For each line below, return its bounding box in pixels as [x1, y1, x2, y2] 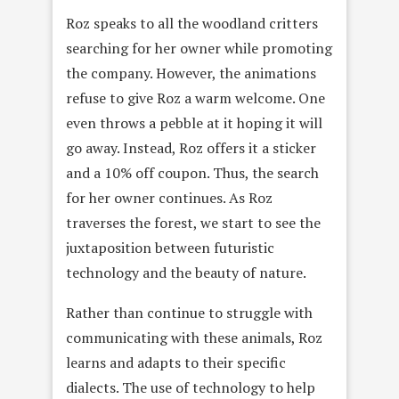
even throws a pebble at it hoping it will [66, 113, 322, 134]
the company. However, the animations [66, 63, 316, 84]
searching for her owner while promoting [66, 38, 332, 59]
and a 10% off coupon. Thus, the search [66, 163, 319, 183]
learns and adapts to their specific [66, 353, 286, 373]
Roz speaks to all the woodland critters [66, 13, 318, 34]
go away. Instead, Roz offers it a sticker [66, 138, 316, 159]
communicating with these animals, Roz [66, 328, 322, 348]
